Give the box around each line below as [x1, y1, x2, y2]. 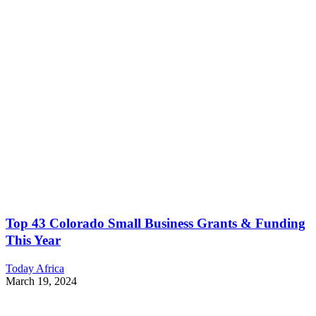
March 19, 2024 [6, 274, 77, 287]
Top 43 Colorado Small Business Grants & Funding [6, 216, 305, 231]
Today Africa [6, 262, 64, 274]
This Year [6, 233, 61, 248]
